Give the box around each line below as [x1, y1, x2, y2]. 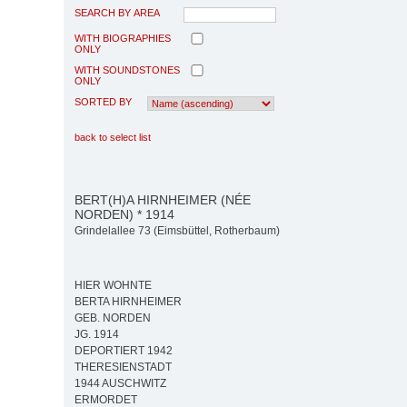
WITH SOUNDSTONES [74, 64, 180, 75]
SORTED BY [74, 95, 132, 107]
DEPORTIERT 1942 [74, 344, 173, 358]
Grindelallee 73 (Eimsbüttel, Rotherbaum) [74, 224, 280, 238]
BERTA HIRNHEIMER [74, 295, 182, 309]
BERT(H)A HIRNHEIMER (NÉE [74, 192, 251, 207]
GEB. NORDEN [74, 312, 151, 325]
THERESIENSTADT [74, 361, 172, 374]
